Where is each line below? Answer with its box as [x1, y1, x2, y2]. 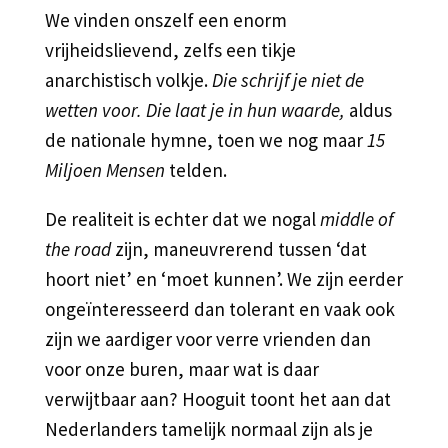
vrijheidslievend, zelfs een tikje [44, 37, 296, 62]
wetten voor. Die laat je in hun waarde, [44, 97, 349, 122]
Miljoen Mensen [44, 157, 165, 182]
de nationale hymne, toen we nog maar [44, 127, 367, 152]
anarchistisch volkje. [44, 67, 212, 92]
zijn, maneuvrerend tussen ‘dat [110, 236, 367, 261]
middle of [319, 206, 393, 231]
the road [44, 236, 111, 261]
